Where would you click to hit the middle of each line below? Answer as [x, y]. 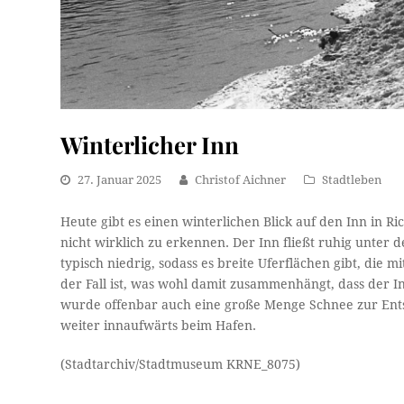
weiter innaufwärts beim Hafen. [159, 326]
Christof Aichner [241, 180]
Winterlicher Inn [150, 145]
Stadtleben [352, 180]
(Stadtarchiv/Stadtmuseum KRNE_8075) [181, 365]
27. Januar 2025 [120, 180]
